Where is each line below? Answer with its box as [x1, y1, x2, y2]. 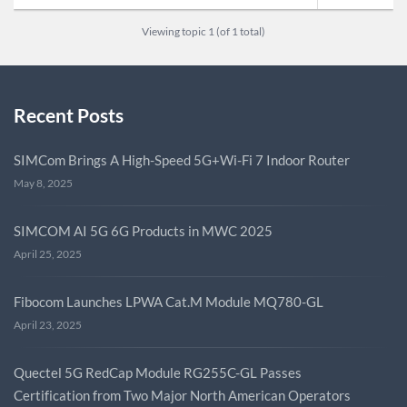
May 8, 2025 [14, 175, 73, 190]
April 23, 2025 [14, 317, 82, 332]
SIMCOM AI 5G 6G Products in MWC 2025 [14, 222, 273, 239]
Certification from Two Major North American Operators [14, 386, 351, 403]
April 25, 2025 [14, 246, 82, 261]
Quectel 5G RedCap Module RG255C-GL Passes [14, 363, 302, 381]
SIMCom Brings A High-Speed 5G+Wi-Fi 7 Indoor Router [14, 151, 350, 168]
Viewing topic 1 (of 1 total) [142, 24, 265, 38]
